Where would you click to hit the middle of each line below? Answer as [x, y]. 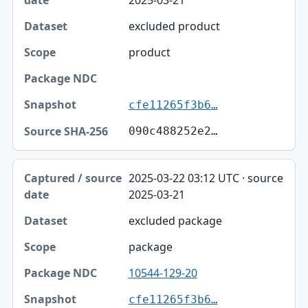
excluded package [175, 220]
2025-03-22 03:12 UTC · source [206, 178]
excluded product [174, 26]
